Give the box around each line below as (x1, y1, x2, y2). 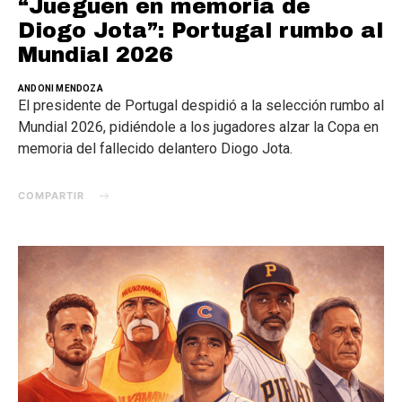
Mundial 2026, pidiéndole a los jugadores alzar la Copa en (18, 118, 379, 135)
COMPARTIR (18, 189, 84, 202)
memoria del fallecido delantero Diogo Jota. (18, 140, 293, 157)
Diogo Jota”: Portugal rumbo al (18, 19, 383, 42)
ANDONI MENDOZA (18, 83, 103, 93)
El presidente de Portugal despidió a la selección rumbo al (18, 97, 384, 114)
